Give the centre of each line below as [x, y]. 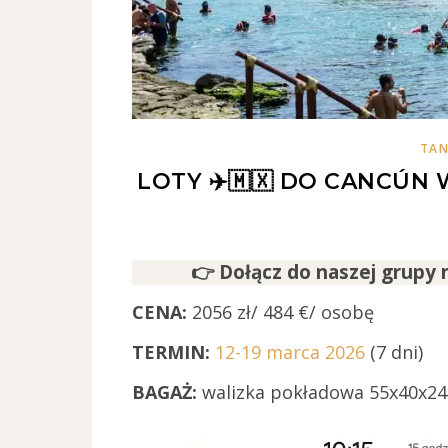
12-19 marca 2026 [290, 351]
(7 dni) [394, 351]
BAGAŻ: [167, 391]
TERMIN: [173, 351]
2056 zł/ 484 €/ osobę [280, 311]
